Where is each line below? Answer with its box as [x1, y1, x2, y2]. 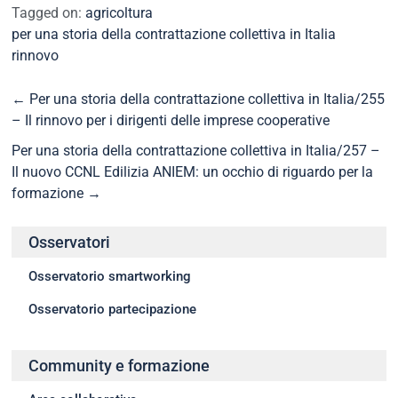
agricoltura [85, 4, 154, 21]
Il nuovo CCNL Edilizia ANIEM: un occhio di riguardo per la [12, 163, 374, 180]
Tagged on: [12, 4, 86, 21]
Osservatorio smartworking [28, 267, 192, 284]
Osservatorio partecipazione [28, 300, 197, 317]
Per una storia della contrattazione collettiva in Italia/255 [26, 90, 386, 107]
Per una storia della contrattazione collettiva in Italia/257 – [12, 141, 381, 159]
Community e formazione [28, 355, 211, 375]
